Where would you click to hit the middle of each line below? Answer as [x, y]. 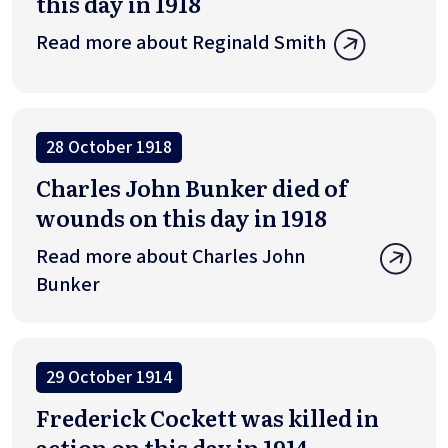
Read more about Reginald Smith [181, 42]
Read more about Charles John [170, 257]
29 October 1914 [109, 378]
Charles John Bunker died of [192, 188]
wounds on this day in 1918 [181, 218]
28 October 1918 [109, 148]
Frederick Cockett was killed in [207, 418]
